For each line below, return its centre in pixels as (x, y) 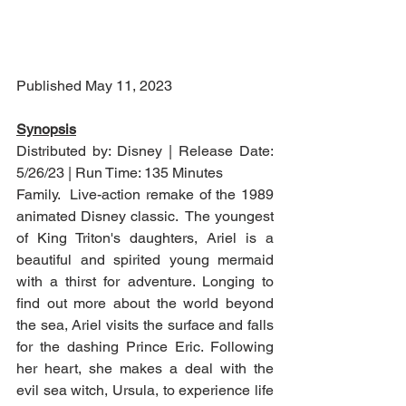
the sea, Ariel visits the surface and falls (145, 324)
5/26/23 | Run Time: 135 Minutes (120, 172)
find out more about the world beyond (145, 303)
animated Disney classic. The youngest (145, 216)
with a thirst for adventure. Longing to (145, 281)
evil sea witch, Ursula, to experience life (145, 390)
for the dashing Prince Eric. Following (145, 346)
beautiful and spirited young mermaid (145, 259)
